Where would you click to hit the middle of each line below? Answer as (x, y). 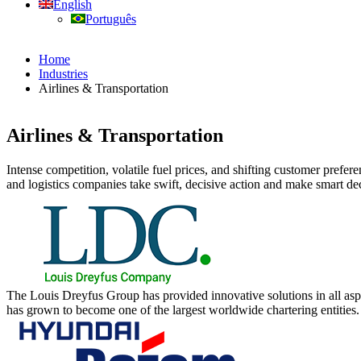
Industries (63, 73)
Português (111, 19)
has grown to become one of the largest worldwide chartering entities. (183, 309)
